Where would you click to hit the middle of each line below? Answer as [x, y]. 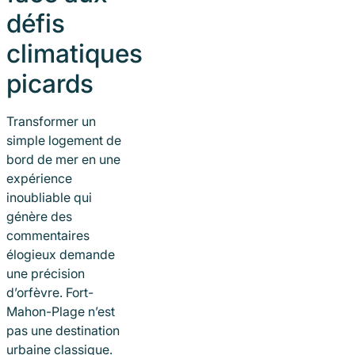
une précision [46, 274]
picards [50, 84]
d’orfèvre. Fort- [50, 293]
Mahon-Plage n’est [61, 312]
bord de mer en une [63, 160]
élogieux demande [61, 255]
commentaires [48, 236]
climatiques [74, 54]
